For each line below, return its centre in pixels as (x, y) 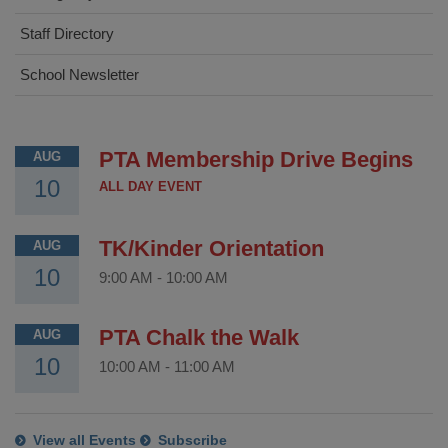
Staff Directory (67, 34)
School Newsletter (79, 75)
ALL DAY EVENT (150, 187)
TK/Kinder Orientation (211, 249)
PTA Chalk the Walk (199, 338)
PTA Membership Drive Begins (256, 160)
